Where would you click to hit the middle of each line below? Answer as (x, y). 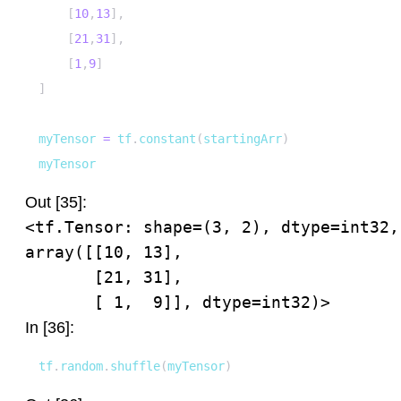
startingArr (243, 139)
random (81, 366)
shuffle (135, 366)
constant (167, 139)
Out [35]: (56, 202)
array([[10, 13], (104, 252)
